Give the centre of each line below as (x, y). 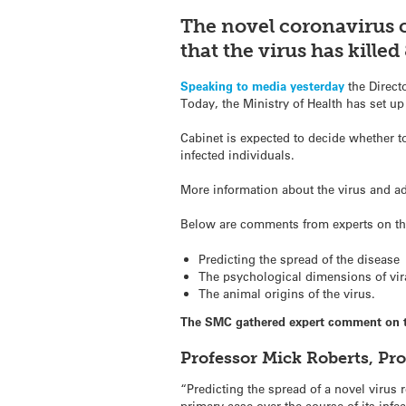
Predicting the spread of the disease (299, 258)
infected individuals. (238, 154)
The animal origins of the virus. (286, 293)
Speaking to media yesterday (263, 85)
